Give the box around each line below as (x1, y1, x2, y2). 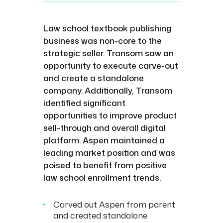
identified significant (43, 97, 125, 109)
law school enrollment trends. (43, 171, 161, 183)
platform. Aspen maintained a (43, 134, 165, 146)
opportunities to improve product (43, 109, 177, 121)
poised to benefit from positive (43, 159, 167, 171)
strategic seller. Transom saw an (43, 47, 174, 59)
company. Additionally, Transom (43, 84, 172, 96)
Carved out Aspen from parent (53, 198, 175, 210)
